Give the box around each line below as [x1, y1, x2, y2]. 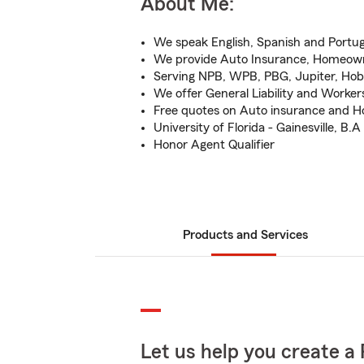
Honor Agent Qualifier [154, 138, 275, 151]
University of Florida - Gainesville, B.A [154, 121, 361, 134]
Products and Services [183, 228, 308, 241]
